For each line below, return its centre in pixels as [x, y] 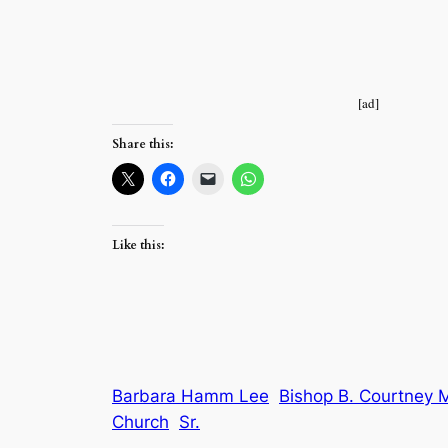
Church [140, 422]
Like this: [138, 245]
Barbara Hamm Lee [190, 396]
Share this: [142, 143]
